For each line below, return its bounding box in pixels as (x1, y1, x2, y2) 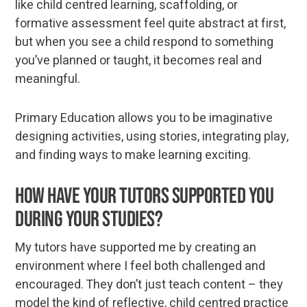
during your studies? (15, 206, 163, 233)
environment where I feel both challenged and (15, 256, 266, 275)
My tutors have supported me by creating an (15, 238, 257, 257)
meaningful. (15, 69, 81, 88)
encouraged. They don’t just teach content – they (15, 275, 284, 294)
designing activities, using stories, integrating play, (15, 127, 289, 146)
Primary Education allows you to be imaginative (15, 108, 273, 127)
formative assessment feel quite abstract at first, (15, 14, 286, 33)
